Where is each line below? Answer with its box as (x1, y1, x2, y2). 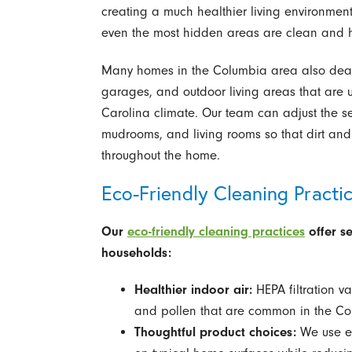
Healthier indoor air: (134, 282, 252, 298)
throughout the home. (101, 147, 220, 163)
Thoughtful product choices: (134, 324, 296, 340)
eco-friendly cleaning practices (126, 223, 305, 239)
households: (101, 244, 171, 260)
